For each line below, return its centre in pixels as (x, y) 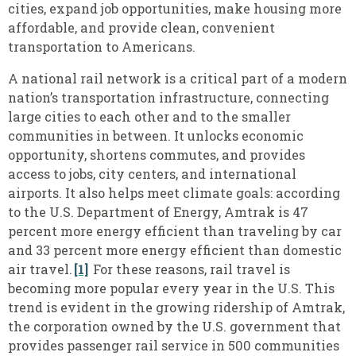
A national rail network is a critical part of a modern (178, 78)
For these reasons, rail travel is (190, 269)
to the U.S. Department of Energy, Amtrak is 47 (158, 211)
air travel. (40, 269)
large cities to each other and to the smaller (149, 116)
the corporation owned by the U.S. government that (174, 326)
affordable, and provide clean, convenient (141, 27)
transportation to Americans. (102, 46)
